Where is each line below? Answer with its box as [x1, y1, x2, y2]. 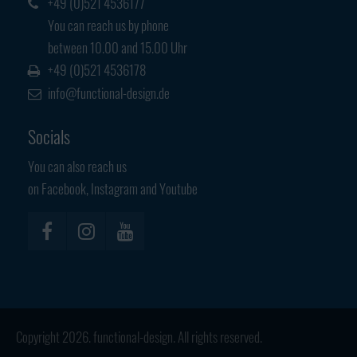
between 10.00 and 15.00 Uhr [48, 37, 187, 57]
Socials [28, 123, 70, 149]
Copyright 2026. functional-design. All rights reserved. [16, 326, 262, 347]
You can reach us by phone [48, 14, 169, 35]
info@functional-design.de [48, 83, 170, 104]
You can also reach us [28, 155, 127, 176]
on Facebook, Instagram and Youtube [28, 178, 198, 198]
